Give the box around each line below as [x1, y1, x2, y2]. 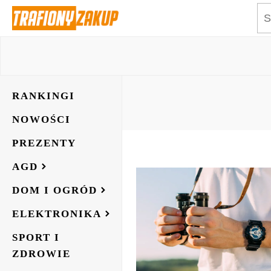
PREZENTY [12, 137, 76, 149]
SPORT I [12, 232, 60, 243]
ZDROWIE [12, 248, 71, 260]
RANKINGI [12, 90, 75, 102]
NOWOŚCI [12, 114, 71, 125]
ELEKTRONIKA [12, 208, 102, 220]
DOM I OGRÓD [12, 184, 97, 196]
